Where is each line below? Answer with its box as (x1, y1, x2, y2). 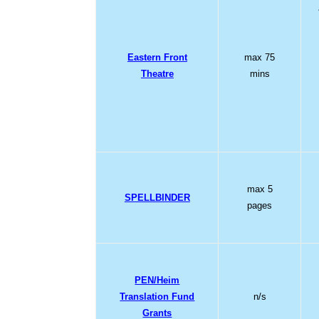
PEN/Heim (135, 274, 180, 286)
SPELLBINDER (124, 192, 190, 203)
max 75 (244, 51, 276, 63)
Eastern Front (127, 51, 187, 63)
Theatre (140, 68, 174, 79)
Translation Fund (120, 291, 195, 302)
